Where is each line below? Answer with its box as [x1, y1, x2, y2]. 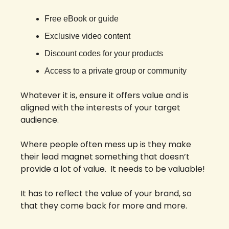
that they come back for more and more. [20, 200, 189, 212]
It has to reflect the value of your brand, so [20, 188, 192, 200]
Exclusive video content [44, 32, 130, 41]
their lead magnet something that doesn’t [20, 151, 190, 163]
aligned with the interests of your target [20, 102, 180, 114]
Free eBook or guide [44, 14, 119, 24]
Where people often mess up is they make [20, 139, 191, 151]
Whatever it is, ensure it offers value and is [20, 89, 189, 102]
